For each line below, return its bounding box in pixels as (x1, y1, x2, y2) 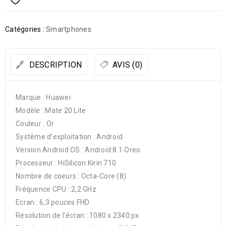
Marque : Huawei (16, 93, 71, 101)
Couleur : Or (16, 120, 54, 128)
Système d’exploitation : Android (16, 133, 123, 141)
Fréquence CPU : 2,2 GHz (16, 185, 96, 193)
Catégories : (5, 25, 44, 33)
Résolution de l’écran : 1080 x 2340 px (16, 211, 139, 219)
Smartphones (46, 25, 91, 33)
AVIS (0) (110, 60, 142, 70)
